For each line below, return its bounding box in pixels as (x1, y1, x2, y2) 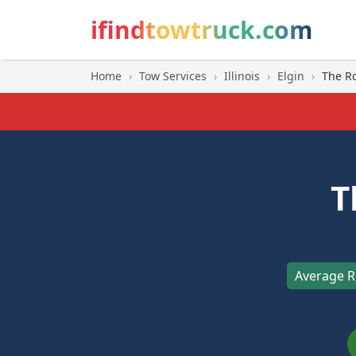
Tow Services (139, 68, 207, 83)
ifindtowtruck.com (91, 14, 312, 46)
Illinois (224, 68, 260, 83)
